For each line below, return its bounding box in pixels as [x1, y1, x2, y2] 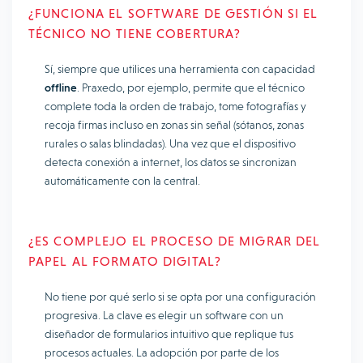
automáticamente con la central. [45, 174, 200, 187]
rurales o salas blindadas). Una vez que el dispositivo [45, 137, 296, 150]
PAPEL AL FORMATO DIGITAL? [28, 254, 221, 269]
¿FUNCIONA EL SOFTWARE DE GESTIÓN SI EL [28, 6, 318, 21]
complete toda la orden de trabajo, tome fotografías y [45, 100, 306, 113]
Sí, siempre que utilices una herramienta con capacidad [45, 62, 315, 75]
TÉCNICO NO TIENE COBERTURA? [28, 26, 241, 41]
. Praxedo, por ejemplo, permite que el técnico [77, 81, 305, 94]
